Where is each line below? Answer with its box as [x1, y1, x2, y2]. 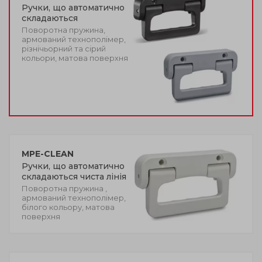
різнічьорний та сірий [22, 43, 106, 53]
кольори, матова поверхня [22, 53, 128, 63]
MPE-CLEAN [22, 149, 74, 160]
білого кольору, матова [22, 202, 115, 212]
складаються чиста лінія [22, 171, 126, 182]
